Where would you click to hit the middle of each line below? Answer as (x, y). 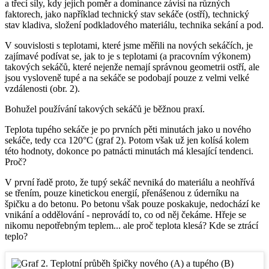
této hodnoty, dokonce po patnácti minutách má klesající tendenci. (129, 151)
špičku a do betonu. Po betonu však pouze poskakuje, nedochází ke (132, 204)
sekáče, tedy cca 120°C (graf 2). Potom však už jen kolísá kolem (127, 141)
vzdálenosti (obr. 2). (42, 89)
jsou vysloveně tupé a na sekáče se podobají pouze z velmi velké (127, 78)
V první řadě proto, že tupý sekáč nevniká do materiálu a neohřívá (130, 183)
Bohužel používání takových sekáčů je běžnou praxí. (105, 109)
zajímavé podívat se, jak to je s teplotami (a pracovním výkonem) (128, 56)
